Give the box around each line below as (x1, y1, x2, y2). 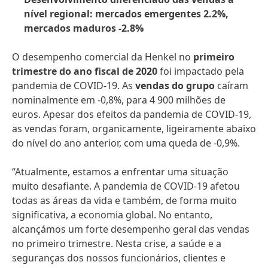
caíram (215, 79, 248, 92)
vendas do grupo (135, 79, 215, 92)
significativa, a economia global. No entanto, (12, 208, 212, 221)
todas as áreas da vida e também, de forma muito (12, 194, 237, 207)
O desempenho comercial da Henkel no (12, 50, 193, 63)
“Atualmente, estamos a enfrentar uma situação (12, 165, 229, 178)
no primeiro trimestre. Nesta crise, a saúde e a (12, 237, 221, 250)
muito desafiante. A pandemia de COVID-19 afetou (12, 179, 240, 193)
